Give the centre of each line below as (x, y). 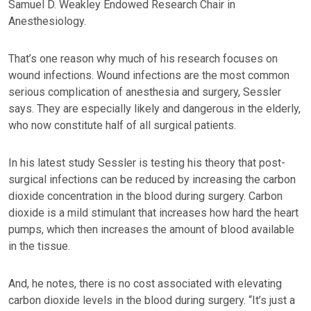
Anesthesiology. (47, 21)
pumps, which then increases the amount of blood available (151, 229)
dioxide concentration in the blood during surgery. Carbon (145, 196)
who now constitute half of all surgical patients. (122, 125)
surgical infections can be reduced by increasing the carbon (152, 179)
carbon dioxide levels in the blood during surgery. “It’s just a (152, 300)
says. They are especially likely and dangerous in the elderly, (154, 109)
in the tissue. (39, 246)
